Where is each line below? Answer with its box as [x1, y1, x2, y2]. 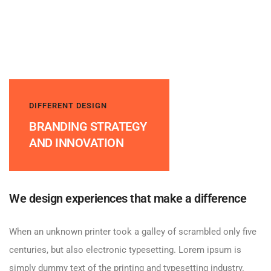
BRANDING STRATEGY [29, 120, 147, 134]
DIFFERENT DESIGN [29, 101, 107, 110]
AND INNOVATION [29, 136, 123, 150]
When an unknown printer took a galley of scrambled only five [9, 226, 256, 237]
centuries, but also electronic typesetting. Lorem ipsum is [9, 244, 241, 255]
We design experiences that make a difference [9, 191, 246, 206]
